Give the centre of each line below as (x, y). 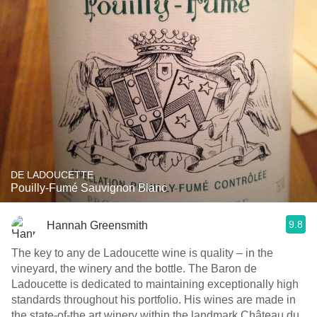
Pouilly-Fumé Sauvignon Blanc (89, 188)
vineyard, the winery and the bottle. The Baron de (134, 269)
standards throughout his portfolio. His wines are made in (154, 300)
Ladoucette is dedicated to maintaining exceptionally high (155, 284)
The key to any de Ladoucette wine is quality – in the (142, 253)
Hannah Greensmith (97, 225)
